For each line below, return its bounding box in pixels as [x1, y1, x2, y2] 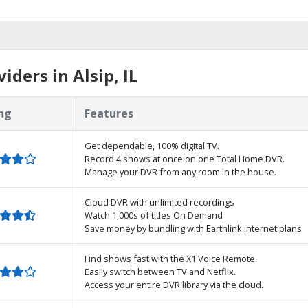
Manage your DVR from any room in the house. [85, 166, 276, 178]
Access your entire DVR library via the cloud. [85, 278, 263, 291]
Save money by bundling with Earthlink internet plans [85, 222, 302, 234]
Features [85, 106, 133, 121]
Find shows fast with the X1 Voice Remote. [85, 252, 257, 265]
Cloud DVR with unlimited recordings [85, 196, 234, 208]
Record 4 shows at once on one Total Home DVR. [85, 153, 285, 165]
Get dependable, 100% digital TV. [85, 140, 219, 152]
